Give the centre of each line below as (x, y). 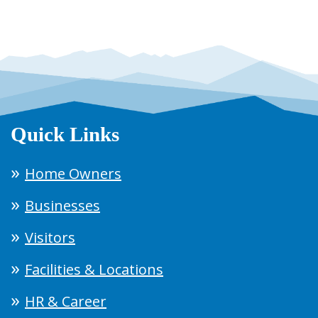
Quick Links (65, 135)
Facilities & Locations (94, 270)
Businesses (62, 206)
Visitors (50, 238)
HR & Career (66, 302)
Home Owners (73, 174)
